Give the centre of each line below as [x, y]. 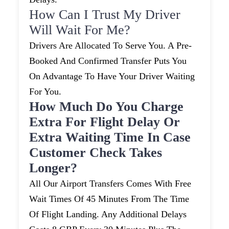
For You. [45, 92]
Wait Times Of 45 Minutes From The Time [109, 199]
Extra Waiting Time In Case [110, 138]
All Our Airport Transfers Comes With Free [110, 184]
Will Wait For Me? [80, 30]
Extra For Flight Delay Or [105, 122]
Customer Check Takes [96, 153]
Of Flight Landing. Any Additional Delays [108, 214]
